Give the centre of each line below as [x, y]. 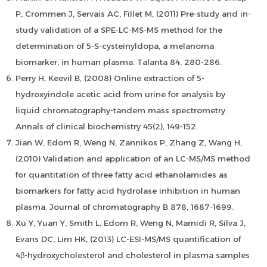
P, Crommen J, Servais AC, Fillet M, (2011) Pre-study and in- [133, 14]
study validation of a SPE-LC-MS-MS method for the [119, 30]
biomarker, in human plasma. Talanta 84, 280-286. [119, 62]
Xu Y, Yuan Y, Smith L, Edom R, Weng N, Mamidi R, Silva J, [131, 223]
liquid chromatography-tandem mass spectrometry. [121, 111]
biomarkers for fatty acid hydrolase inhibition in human [128, 191]
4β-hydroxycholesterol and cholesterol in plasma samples [133, 255]
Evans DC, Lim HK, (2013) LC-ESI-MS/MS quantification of [128, 239]
